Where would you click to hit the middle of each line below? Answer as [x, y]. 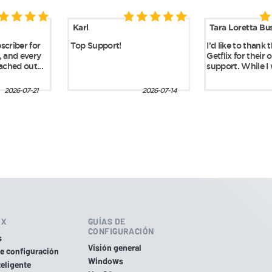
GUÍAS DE [107, 222]
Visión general [115, 248]
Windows [106, 261]
